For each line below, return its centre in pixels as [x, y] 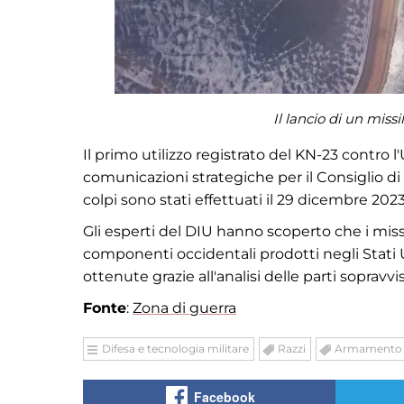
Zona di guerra [184, 308]
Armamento [368, 349]
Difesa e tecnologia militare [175, 349]
